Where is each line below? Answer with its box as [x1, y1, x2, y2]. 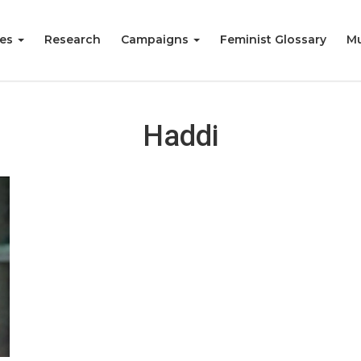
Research [44, 32, 101, 47]
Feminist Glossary [220, 32, 326, 47]
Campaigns [121, 32, 192, 47]
